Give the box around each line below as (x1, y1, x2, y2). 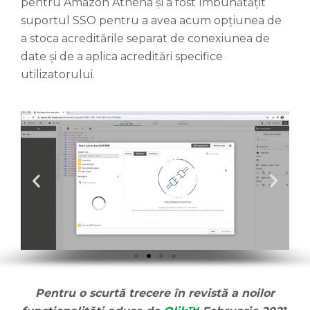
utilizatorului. (21, 68, 95, 82)
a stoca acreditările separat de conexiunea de (21, 32, 270, 46)
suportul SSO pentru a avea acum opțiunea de (21, 14, 282, 28)
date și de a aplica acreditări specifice (21, 50, 223, 64)
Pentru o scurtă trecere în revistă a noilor (35, 286, 275, 300)
